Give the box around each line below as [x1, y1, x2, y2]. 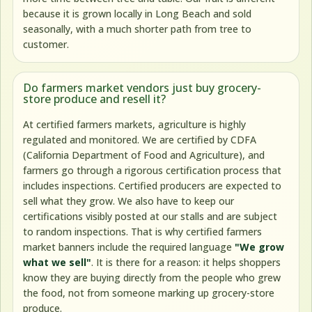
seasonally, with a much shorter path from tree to [23, 22, 252, 36]
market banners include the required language [23, 240, 235, 253]
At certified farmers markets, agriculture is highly [23, 117, 247, 131]
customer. [23, 37, 70, 51]
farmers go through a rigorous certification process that [23, 163, 282, 177]
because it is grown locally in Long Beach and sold [23, 6, 252, 20]
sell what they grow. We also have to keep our [23, 194, 235, 208]
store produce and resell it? [23, 91, 166, 107]
